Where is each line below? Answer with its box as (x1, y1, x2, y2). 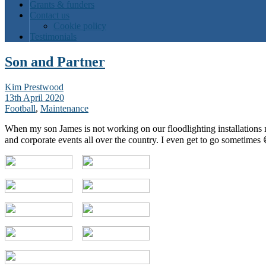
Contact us (30, 10, 69, 21)
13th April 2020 (5, 93, 64, 103)
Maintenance (40, 103, 88, 114)
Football (5, 103, 36, 114)
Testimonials (30, 31, 77, 42)
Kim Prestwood (5, 82, 64, 93)
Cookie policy (53, 21, 106, 31)
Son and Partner (5, 54, 105, 70)
